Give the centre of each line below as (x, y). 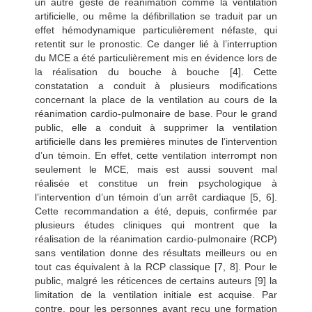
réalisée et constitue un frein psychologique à (156, 183)
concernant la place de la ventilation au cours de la (156, 99)
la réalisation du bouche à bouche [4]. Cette (156, 71)
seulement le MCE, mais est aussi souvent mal (156, 169)
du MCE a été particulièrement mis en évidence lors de (156, 57)
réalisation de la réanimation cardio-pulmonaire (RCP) (156, 239)
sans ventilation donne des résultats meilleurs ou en (156, 252)
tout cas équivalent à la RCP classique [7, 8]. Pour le (156, 266)
